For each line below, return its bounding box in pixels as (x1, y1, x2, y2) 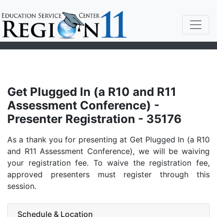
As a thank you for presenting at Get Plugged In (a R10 (7, 135, 210, 144)
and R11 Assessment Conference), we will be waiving (7, 146, 210, 156)
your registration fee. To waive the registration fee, (7, 158, 210, 168)
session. (7, 181, 36, 191)
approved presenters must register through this (7, 170, 210, 179)
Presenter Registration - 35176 (7, 112, 182, 126)
